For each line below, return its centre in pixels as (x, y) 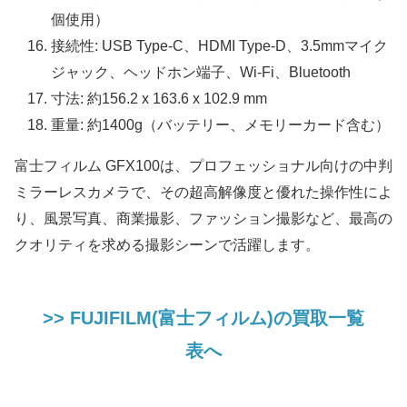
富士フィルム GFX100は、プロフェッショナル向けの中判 (203, 166)
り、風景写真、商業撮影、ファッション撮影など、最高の (203, 219)
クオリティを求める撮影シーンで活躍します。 (167, 245)
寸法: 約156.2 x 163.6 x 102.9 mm (159, 99)
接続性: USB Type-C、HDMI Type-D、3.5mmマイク (219, 46)
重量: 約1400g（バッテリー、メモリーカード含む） (220, 125)
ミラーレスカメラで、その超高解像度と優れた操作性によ (203, 193)
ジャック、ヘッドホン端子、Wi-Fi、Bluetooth (201, 73)
